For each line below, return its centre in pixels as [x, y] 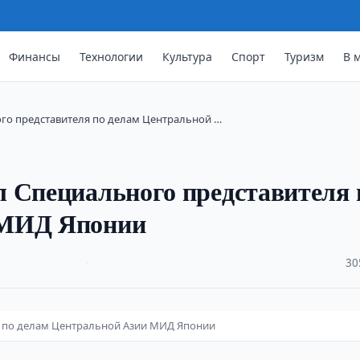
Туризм [305, 56]
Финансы [35, 56]
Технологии [112, 56]
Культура [188, 56]
